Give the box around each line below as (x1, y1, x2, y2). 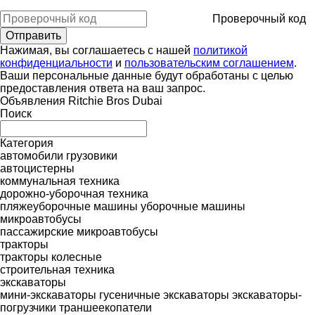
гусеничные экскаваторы (99, 288, 229, 301)
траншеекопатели (59, 301, 152, 314)
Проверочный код (212, 12, 306, 25)
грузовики (66, 149, 117, 162)
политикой (193, 44, 247, 56)
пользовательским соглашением (124, 56, 294, 69)
